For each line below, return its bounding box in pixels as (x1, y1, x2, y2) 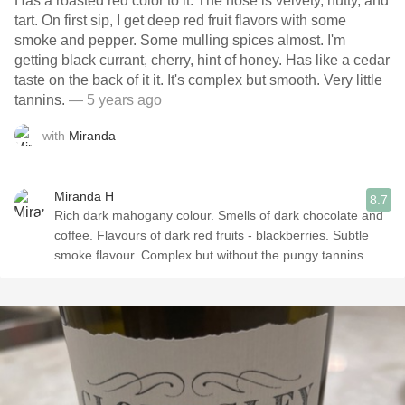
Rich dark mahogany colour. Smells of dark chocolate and (54, 208, 383, 222)
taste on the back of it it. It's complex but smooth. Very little (14, 72, 382, 88)
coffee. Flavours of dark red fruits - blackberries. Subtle (54, 228, 369, 242)
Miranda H (54, 189, 114, 203)
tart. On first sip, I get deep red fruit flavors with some (14, 13, 346, 28)
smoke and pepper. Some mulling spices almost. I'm (14, 33, 345, 48)
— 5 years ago (65, 92, 162, 108)
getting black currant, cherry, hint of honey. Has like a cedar (14, 52, 390, 68)
